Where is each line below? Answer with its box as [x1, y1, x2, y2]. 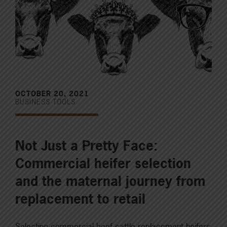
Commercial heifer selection [15, 154, 191, 172]
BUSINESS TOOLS [15, 96, 75, 106]
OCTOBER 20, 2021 [15, 88, 89, 98]
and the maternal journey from [15, 172, 205, 190]
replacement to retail [15, 190, 145, 208]
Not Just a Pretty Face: [15, 136, 158, 155]
